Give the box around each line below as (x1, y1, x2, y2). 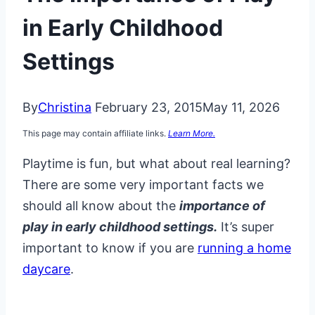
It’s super (217, 219, 274, 235)
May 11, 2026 (202, 100, 280, 115)
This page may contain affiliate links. (22, 128, 168, 139)
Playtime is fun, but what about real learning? (22, 156, 290, 172)
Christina (38, 100, 91, 115)
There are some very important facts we (22, 177, 264, 193)
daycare (22, 262, 70, 277)
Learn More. (168, 128, 215, 139)
